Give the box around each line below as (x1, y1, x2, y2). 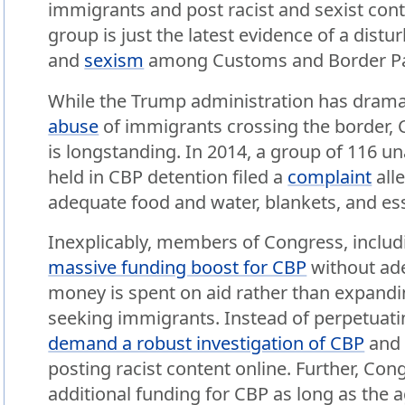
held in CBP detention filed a (48, 164, 288, 189)
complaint (287, 164, 372, 189)
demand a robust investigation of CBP (48, 331, 365, 356)
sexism (84, 47, 145, 72)
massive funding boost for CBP (48, 255, 307, 280)
